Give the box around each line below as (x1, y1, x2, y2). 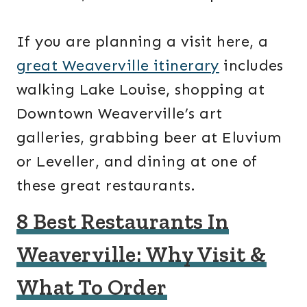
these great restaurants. (16, 176, 196, 195)
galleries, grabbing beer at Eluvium (16, 128, 282, 147)
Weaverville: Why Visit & (16, 241, 267, 268)
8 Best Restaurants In (16, 208, 230, 235)
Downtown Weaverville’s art (16, 104, 223, 123)
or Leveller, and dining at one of (16, 152, 258, 171)
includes (219, 56, 284, 75)
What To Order (16, 274, 167, 301)
